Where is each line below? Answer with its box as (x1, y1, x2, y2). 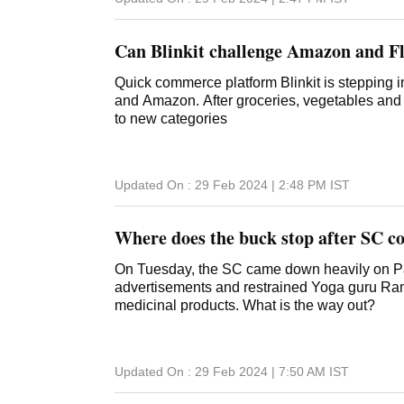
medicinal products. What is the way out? (115, 298, 375, 314)
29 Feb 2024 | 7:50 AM (195, 364, 326, 380)
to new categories (115, 110, 227, 126)
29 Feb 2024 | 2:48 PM (195, 178, 326, 193)
